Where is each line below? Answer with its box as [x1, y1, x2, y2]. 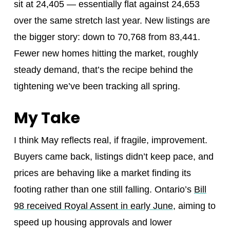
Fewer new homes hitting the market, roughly [13, 48, 198, 59]
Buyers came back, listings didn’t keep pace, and [13, 151, 214, 162]
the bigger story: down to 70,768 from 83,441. [13, 32, 200, 43]
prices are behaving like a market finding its [13, 168, 191, 179]
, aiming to [172, 201, 216, 212]
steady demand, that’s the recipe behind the [13, 65, 193, 75]
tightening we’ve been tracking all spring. [13, 81, 180, 92]
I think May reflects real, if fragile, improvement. [13, 135, 207, 146]
